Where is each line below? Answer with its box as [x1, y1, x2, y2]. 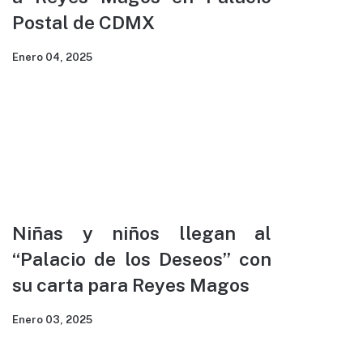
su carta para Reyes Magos [12, 274, 250, 297]
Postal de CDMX [12, 11, 155, 34]
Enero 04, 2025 [12, 51, 92, 64]
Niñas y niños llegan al [12, 222, 271, 245]
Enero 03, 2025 [12, 314, 92, 327]
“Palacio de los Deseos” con [12, 248, 271, 271]
